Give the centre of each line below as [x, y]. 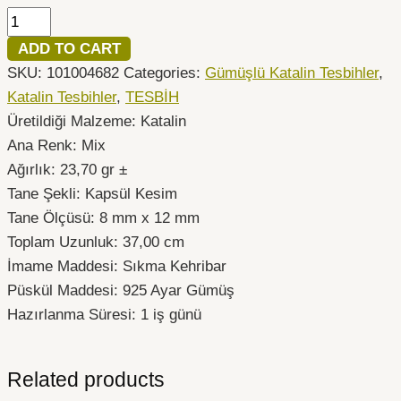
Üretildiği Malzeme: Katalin [97, 121]
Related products [86, 380]
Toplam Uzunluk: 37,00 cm [96, 242]
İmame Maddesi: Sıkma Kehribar [117, 266]
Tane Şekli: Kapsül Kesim [92, 193]
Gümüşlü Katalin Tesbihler [292, 73]
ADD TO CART [69, 48]
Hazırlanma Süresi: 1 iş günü [104, 314]
